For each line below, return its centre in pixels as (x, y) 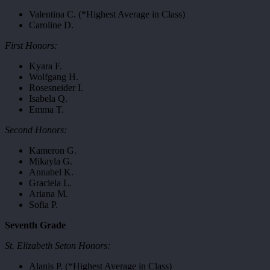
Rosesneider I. (56, 88)
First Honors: (31, 46)
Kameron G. (53, 150)
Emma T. (46, 109)
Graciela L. (50, 183)
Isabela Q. (48, 99)
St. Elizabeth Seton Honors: (58, 246)
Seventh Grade (35, 225)
